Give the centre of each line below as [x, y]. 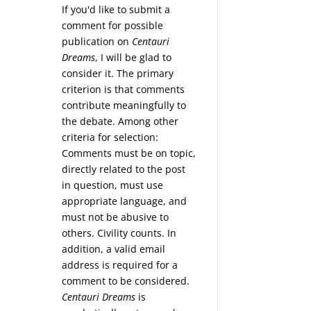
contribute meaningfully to [124, 106]
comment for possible [113, 26]
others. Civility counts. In [119, 233]
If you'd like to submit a [116, 10]
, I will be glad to [134, 58]
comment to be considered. [126, 281]
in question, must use [113, 185]
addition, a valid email [114, 249]
